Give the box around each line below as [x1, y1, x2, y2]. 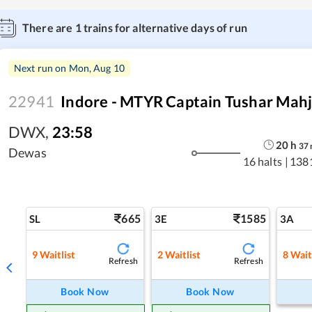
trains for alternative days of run [81, 21, 247, 34]
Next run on [14, 62, 69, 74]
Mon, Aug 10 [68, 62, 125, 74]
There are [22, 21, 75, 34]
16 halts [242, 154, 282, 168]
